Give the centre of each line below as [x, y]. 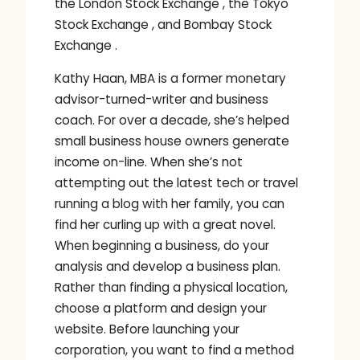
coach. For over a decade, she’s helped [172, 120]
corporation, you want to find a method [174, 350]
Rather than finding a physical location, [171, 287]
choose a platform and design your [161, 308]
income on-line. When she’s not [149, 162]
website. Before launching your [147, 329]
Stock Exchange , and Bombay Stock [163, 24]
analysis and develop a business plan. [168, 266]
